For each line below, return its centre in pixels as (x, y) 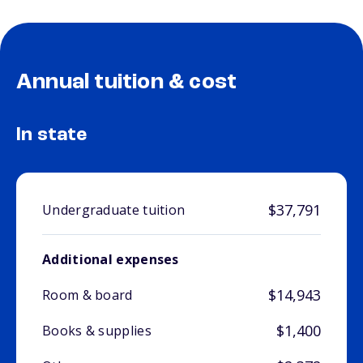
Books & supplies (97, 331)
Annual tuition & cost (127, 83)
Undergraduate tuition (114, 210)
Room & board (88, 295)
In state (52, 136)
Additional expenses (111, 260)
